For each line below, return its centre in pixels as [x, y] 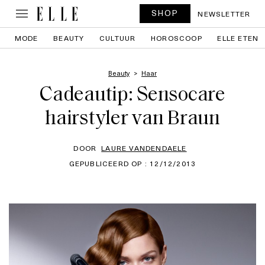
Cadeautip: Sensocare [132, 96]
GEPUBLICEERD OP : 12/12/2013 [132, 163]
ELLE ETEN [238, 38]
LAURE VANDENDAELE [144, 148]
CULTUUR [118, 38]
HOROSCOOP [177, 38]
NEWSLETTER [224, 14]
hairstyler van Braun [132, 119]
